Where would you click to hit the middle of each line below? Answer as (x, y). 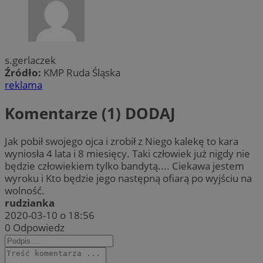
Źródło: (24, 73)
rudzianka (30, 203)
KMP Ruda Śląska (82, 73)
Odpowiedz (39, 227)
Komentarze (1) (65, 113)
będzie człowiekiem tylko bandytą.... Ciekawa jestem (124, 166)
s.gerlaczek (30, 60)
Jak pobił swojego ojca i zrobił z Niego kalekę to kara (122, 141)
